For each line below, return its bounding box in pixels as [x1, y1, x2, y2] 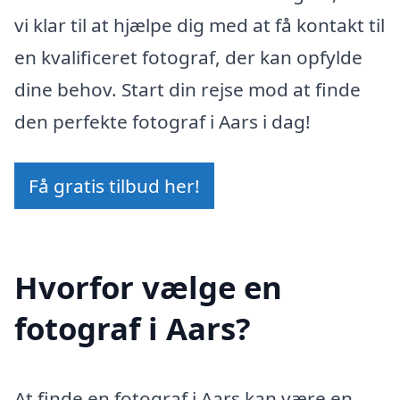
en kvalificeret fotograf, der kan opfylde [14, 45, 362, 71]
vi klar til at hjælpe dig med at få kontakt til [14, 12, 385, 38]
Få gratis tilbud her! [29, 173, 200, 199]
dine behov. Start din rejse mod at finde [14, 77, 361, 103]
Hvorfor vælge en [14, 265, 282, 308]
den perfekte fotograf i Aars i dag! [14, 109, 311, 135]
